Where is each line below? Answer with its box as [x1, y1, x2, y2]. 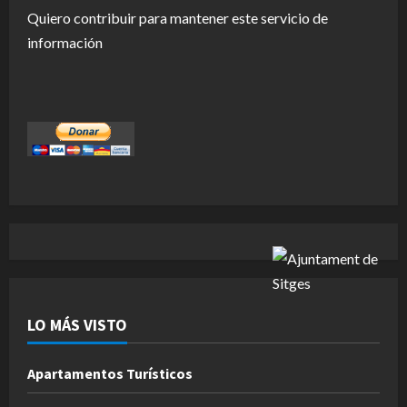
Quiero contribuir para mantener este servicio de [27, 9, 328, 27]
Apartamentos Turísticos [27, 364, 193, 383]
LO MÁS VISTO [27, 314, 127, 336]
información [27, 34, 103, 52]
